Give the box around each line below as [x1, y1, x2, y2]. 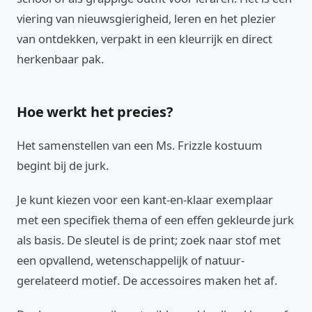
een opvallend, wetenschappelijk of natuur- [17, 252, 244, 268]
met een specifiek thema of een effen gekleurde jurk [17, 212, 294, 228]
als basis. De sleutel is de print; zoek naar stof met [17, 232, 281, 248]
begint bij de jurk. [17, 157, 109, 173]
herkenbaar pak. [17, 51, 104, 67]
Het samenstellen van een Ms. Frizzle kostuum [17, 137, 263, 153]
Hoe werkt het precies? [17, 102, 173, 121]
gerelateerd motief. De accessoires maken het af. [17, 272, 277, 288]
